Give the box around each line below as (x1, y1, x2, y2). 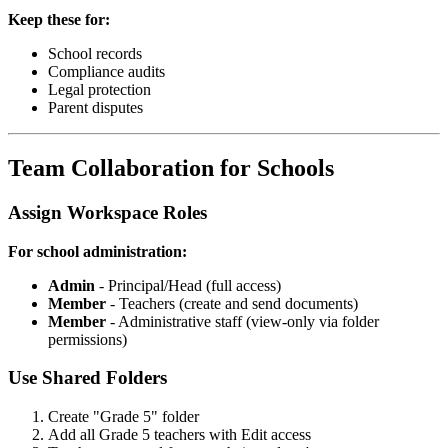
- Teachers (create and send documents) (106, 294, 358, 312)
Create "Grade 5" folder (48, 408, 199, 426)
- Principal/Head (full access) (95, 276, 281, 294)
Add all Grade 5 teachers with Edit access (48, 426, 311, 444)
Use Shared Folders (8, 367, 167, 389)
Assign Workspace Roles (8, 202, 207, 224)
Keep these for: (8, 11, 110, 29)
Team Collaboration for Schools (8, 155, 334, 182)
